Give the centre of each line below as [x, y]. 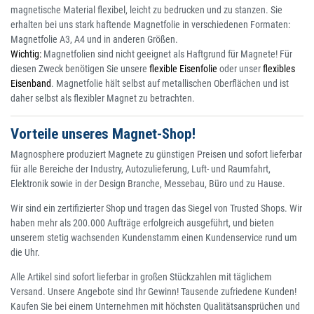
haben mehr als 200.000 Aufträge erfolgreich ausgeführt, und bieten [142, 223]
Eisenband [31, 84]
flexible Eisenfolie [183, 69]
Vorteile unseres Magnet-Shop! [103, 134]
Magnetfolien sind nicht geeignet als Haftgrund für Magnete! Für [167, 54]
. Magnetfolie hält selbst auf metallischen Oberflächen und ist [170, 84]
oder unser [240, 69]
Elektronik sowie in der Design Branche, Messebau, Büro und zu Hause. [148, 184]
